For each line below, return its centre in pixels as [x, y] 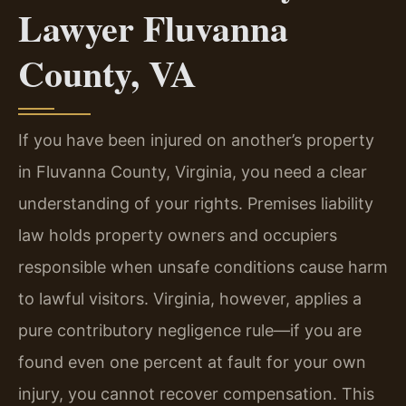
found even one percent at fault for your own [192, 362]
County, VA [107, 73]
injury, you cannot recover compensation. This [196, 394]
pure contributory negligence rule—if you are [190, 331]
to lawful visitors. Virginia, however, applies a [190, 299]
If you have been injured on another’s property [196, 140]
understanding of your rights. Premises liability [196, 204]
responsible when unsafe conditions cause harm [203, 267]
